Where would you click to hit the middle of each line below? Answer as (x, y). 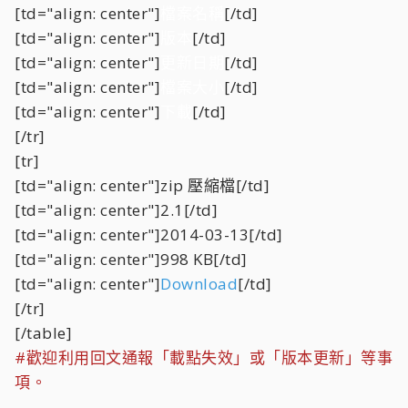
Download (199, 284)
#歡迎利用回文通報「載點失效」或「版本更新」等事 (204, 357)
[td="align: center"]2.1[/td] (116, 210)
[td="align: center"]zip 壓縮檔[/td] (142, 185)
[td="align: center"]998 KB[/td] (131, 259)
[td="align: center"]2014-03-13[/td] (149, 235)
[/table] (43, 333)
